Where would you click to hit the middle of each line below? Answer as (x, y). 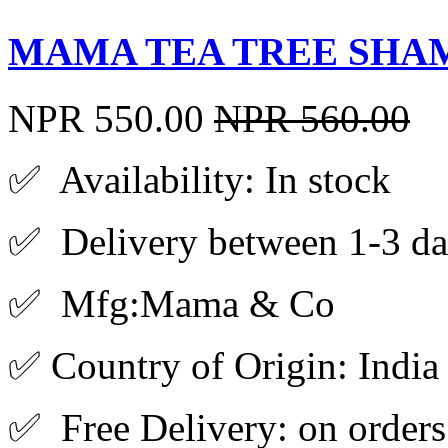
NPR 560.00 (312, 118)
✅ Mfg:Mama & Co (171, 303)
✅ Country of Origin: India (223, 365)
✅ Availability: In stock (199, 179)
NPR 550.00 (106, 118)
